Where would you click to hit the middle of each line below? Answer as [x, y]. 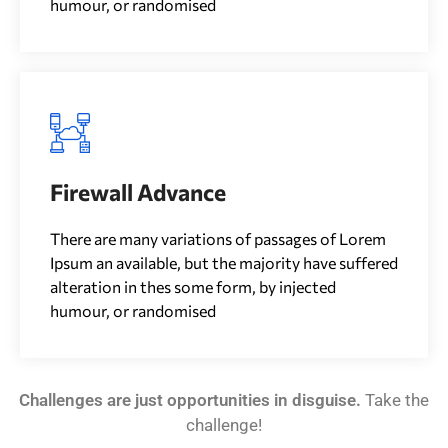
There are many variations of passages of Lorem [218, 238]
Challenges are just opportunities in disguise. [192, 400]
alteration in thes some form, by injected [193, 286]
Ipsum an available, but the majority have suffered [224, 262]
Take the [397, 400]
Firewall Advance [138, 192]
